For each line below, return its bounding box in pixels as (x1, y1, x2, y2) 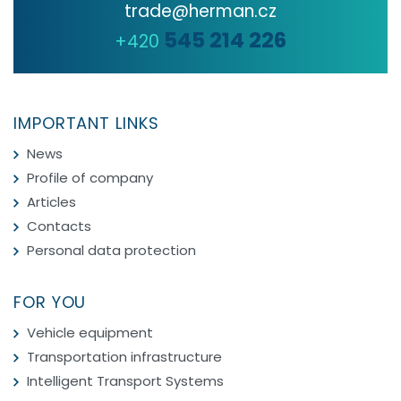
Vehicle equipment (27, 323, 153, 343)
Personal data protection (27, 240, 196, 260)
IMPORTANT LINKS (13, 111, 159, 134)
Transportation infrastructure (27, 347, 222, 367)
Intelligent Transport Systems (27, 371, 224, 391)
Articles (27, 192, 76, 211)
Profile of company (27, 167, 153, 187)
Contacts (27, 216, 91, 235)
